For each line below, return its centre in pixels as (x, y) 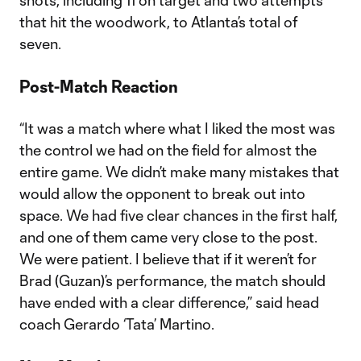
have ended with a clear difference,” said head (169, 302)
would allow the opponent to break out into (162, 193)
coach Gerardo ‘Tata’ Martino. (117, 324)
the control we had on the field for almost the (168, 150)
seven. (40, 44)
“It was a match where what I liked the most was (177, 128)
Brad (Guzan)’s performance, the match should (172, 280)
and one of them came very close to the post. (168, 237)
